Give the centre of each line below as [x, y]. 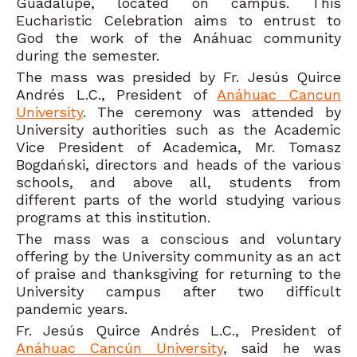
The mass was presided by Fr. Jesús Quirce [178, 76]
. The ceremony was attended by [212, 112]
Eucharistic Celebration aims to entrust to [178, 20]
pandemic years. [72, 308]
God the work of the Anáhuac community [178, 37]
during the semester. [88, 55]
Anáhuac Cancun [279, 94]
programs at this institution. [113, 217]
